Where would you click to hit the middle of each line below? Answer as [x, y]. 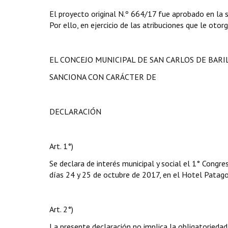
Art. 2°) [61, 209]
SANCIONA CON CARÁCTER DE [103, 77]
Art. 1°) [61, 146]
